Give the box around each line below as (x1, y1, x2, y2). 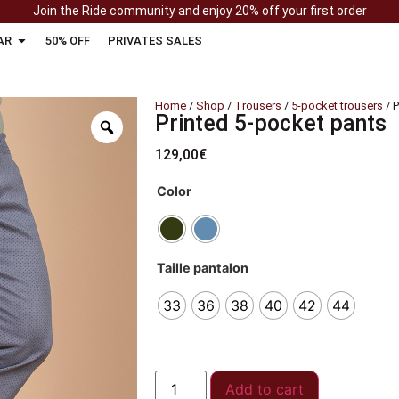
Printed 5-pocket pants (155, 110, 387, 136)
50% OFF (45, 34, 90, 48)
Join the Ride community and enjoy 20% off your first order (32, 4, 367, 18)
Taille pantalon (157, 260, 248, 276)
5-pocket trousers (291, 99, 383, 112)
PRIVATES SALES (108, 34, 202, 48)
